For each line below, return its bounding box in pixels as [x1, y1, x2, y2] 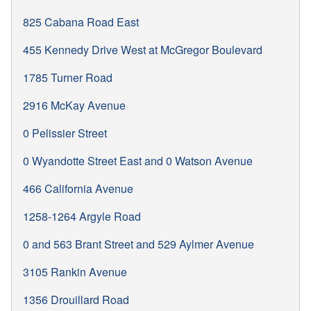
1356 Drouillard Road [23, 291, 129, 308]
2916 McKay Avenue [23, 96, 126, 113]
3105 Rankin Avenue [23, 263, 127, 280]
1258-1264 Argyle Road [23, 208, 141, 224]
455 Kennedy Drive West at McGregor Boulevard [23, 41, 262, 58]
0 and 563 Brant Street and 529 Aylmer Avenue [23, 235, 254, 252]
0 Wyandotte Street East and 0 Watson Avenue [23, 152, 253, 169]
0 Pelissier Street [23, 124, 107, 141]
